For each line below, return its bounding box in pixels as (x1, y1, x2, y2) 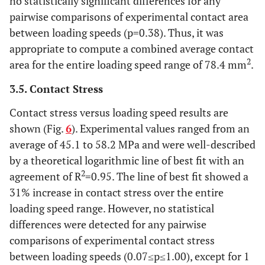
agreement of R (9, 169, 81, 184)
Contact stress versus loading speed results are (9, 105, 228, 120)
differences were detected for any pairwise (9, 217, 206, 232)
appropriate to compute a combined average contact (9, 41, 254, 56)
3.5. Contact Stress (9, 82, 103, 96)
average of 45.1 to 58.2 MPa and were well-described (9, 137, 256, 152)
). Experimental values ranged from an (72, 121, 250, 136)
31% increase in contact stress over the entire (9, 185, 224, 200)
